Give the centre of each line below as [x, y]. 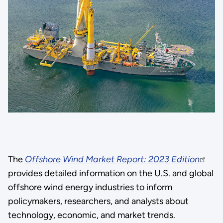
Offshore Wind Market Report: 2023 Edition [112, 159]
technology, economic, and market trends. [91, 215]
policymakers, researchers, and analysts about [98, 201]
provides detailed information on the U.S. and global [111, 173]
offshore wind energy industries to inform [90, 187]
